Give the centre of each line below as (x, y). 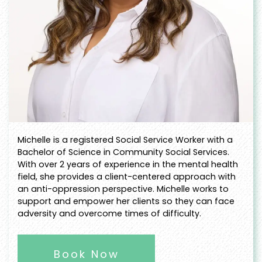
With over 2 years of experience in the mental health (128, 165)
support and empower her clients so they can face (126, 201)
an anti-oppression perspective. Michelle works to (123, 189)
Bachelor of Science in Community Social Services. (123, 152)
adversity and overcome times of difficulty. (109, 214)
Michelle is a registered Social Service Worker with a (125, 140)
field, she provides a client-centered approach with (127, 177)
